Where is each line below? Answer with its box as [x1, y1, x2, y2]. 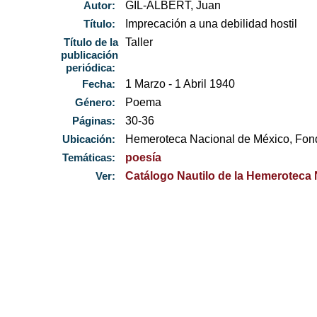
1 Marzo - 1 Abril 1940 [125, 78, 236, 91]
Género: [75, 96, 119, 109]
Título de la [64, 36, 119, 49]
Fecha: [82, 78, 119, 91]
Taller [125, 36, 154, 49]
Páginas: [72, 115, 119, 127]
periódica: [66, 62, 119, 74]
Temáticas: [62, 151, 119, 164]
